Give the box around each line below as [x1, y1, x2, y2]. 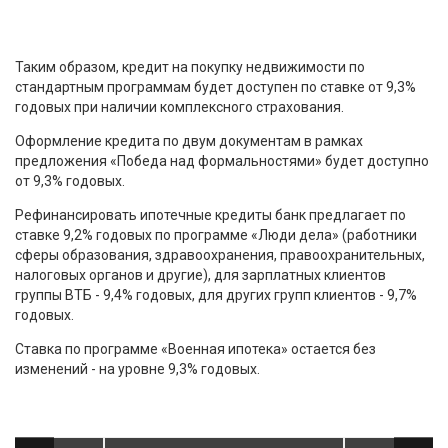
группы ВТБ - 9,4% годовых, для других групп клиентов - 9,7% [15, 286, 417, 303]
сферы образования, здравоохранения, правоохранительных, [15, 246, 425, 263]
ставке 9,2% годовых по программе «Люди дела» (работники [15, 226, 417, 243]
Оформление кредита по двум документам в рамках [15, 132, 363, 149]
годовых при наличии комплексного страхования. [15, 98, 344, 115]
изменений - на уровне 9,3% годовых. [15, 360, 260, 377]
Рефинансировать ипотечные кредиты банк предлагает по [15, 206, 406, 223]
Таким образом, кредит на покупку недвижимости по [15, 58, 365, 75]
